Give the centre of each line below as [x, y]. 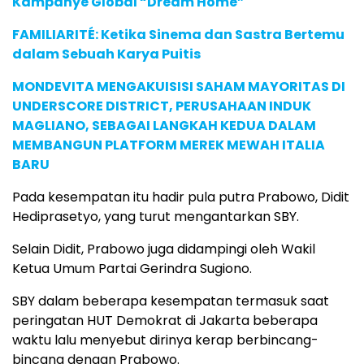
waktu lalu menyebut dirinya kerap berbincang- [165, 340]
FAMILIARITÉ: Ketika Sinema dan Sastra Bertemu [178, 34]
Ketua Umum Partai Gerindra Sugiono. [132, 268]
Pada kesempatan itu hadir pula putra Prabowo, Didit [181, 197]
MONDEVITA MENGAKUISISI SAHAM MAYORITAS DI [179, 86]
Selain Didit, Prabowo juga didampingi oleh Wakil [164, 249]
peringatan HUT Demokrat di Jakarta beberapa [165, 320]
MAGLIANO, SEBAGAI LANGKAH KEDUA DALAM [164, 125]
